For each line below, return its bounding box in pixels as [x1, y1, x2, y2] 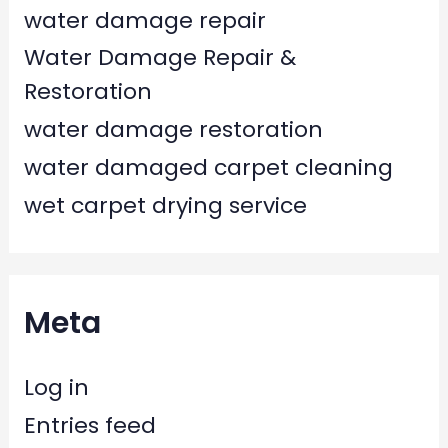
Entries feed [23, 409, 156, 441]
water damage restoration [23, 114, 323, 146]
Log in [23, 372, 89, 404]
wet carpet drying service [23, 189, 307, 221]
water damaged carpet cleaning [23, 151, 393, 183]
